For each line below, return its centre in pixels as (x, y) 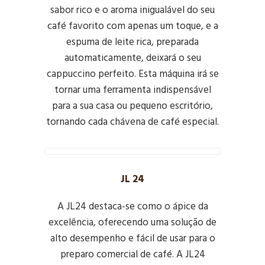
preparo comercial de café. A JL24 (132, 255)
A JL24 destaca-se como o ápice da (132, 207)
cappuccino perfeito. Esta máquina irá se (132, 74)
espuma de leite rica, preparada (132, 42)
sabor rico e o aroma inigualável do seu (132, 10)
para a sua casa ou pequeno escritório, (132, 106)
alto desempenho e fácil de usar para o (132, 239)
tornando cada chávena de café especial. (132, 122)
